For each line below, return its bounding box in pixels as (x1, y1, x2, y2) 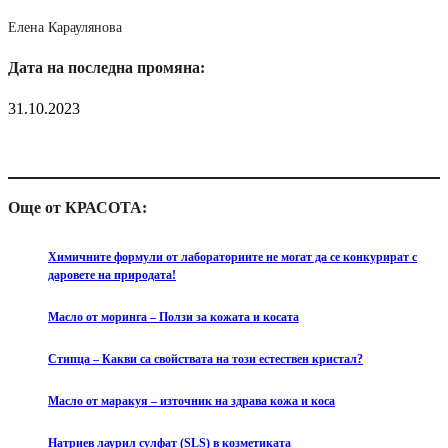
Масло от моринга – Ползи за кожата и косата (48, 310, 299, 325)
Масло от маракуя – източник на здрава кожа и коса (48, 394, 335, 409)
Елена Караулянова (8, 20, 122, 36)
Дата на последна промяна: (8, 59, 205, 77)
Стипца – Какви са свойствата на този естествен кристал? (48, 352, 363, 367)
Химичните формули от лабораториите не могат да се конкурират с (48, 250, 417, 265)
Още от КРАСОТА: (8, 199, 147, 217)
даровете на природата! (48, 268, 176, 283)
